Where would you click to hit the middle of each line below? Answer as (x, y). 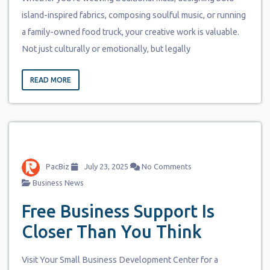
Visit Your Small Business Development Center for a (120, 260)
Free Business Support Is (118, 211)
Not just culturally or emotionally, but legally (106, 49)
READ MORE (50, 80)
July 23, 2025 (105, 167)
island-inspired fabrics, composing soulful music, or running (133, 15)
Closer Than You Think (111, 232)
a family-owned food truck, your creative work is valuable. (130, 32)
